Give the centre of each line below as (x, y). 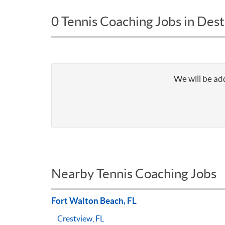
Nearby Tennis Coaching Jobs (134, 174)
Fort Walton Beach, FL (94, 200)
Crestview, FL (81, 218)
